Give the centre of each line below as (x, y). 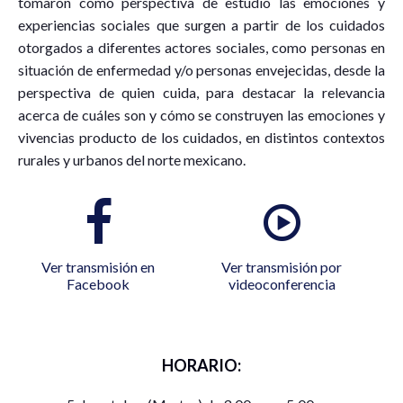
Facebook (98, 284)
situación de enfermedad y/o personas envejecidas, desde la (201, 70)
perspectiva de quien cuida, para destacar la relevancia (201, 93)
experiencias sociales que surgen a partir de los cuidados (201, 25)
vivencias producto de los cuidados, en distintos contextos (201, 138)
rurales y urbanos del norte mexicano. (132, 160)
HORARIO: (201, 366)
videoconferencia (282, 284)
